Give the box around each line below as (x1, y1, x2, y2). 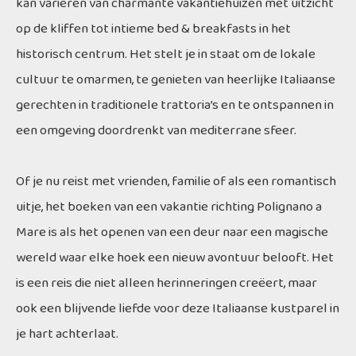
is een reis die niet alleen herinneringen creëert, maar (16, 272, 317, 294)
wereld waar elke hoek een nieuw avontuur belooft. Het (16, 246, 334, 269)
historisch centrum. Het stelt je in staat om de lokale (16, 43, 315, 65)
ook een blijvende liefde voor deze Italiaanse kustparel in (16, 297, 339, 319)
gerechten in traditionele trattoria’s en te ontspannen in (16, 94, 334, 116)
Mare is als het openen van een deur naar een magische (16, 221, 328, 243)
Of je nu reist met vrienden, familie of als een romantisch (16, 170, 336, 192)
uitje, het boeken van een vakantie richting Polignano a (16, 195, 322, 218)
